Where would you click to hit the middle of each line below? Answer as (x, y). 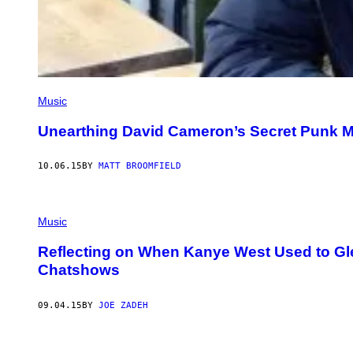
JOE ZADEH (123, 305)
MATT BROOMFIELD (140, 166)
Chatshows (79, 270)
